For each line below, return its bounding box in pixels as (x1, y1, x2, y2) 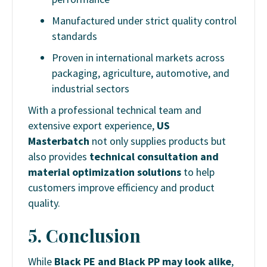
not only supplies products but (89, 134, 226, 148)
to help (181, 165, 215, 179)
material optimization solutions (28, 165, 181, 179)
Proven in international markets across (52, 51, 225, 65)
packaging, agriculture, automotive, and (52, 66, 229, 80)
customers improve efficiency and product (28, 181, 215, 195)
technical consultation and (89, 150, 219, 164)
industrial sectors (52, 82, 129, 96)
